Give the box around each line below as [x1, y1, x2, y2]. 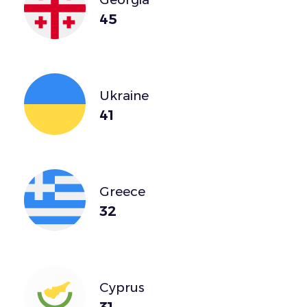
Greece [99, 183, 145, 199]
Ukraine [99, 87, 149, 103]
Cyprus [99, 279, 145, 295]
